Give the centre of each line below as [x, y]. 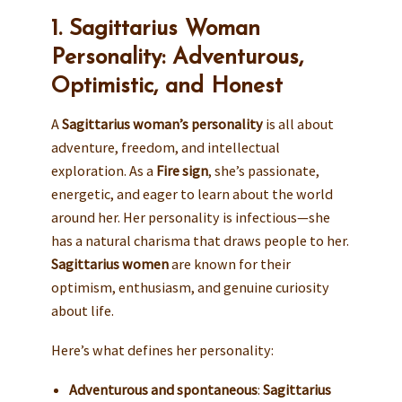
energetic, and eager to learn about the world [192, 194]
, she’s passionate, [263, 171]
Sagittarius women [109, 264]
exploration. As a [103, 171]
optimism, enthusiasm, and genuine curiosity [190, 288]
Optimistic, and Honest [166, 86]
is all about [298, 124]
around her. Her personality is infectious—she [190, 218]
